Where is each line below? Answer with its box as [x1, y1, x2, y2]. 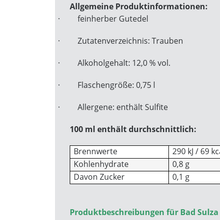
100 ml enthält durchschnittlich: [70, 124, 196, 135]
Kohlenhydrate [74, 159, 129, 169]
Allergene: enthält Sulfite [78, 102, 168, 112]
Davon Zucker [74, 171, 125, 182]
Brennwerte [74, 146, 118, 157]
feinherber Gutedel [78, 13, 148, 24]
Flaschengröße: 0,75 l [78, 80, 155, 90]
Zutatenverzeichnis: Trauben [78, 35, 183, 46]
